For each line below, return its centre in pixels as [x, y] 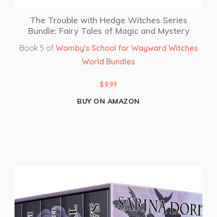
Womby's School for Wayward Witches [127, 48]
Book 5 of [37, 48]
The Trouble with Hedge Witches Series [108, 20]
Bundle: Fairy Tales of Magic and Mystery [108, 31]
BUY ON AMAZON [108, 101]
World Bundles [108, 62]
